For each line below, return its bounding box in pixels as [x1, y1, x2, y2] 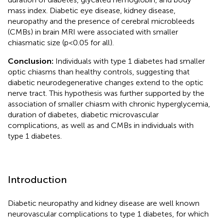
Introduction [8, 173, 67, 185]
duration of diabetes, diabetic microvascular [8, 109, 159, 119]
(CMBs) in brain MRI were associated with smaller [8, 27, 178, 36]
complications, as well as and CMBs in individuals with [8, 120, 194, 130]
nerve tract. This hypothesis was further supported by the [8, 88, 204, 98]
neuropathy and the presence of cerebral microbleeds [8, 16, 195, 26]
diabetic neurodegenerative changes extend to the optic [8, 77, 203, 87]
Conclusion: [8, 56, 55, 66]
